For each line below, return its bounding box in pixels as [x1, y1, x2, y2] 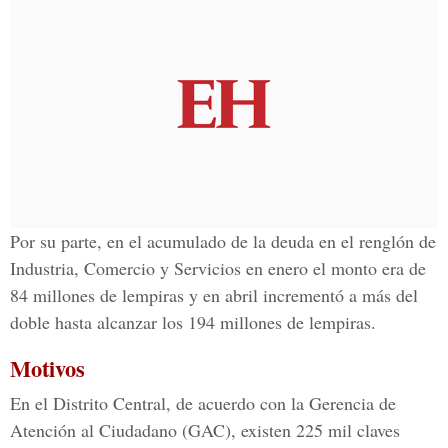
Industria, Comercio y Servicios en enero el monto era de [10, 256, 426, 280]
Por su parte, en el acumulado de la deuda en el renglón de [10, 229, 436, 253]
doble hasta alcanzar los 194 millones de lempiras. [10, 310, 376, 334]
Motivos [10, 352, 85, 385]
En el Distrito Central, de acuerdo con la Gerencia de [10, 391, 396, 415]
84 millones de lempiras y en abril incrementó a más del [10, 283, 418, 307]
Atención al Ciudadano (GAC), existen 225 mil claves [10, 418, 400, 442]
